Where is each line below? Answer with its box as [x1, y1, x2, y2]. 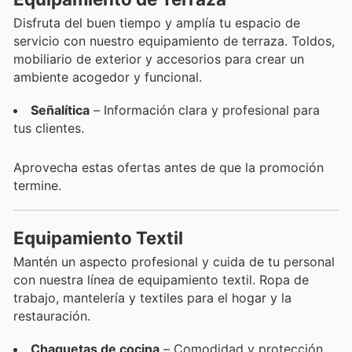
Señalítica [31, 102, 90, 119]
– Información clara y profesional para [90, 102, 320, 119]
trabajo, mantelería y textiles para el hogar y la [13, 289, 291, 306]
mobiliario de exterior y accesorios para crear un [13, 50, 304, 67]
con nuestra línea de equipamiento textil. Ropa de [13, 271, 309, 288]
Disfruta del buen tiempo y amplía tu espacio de [13, 14, 300, 31]
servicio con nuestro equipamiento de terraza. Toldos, [13, 32, 335, 49]
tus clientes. [13, 120, 84, 137]
